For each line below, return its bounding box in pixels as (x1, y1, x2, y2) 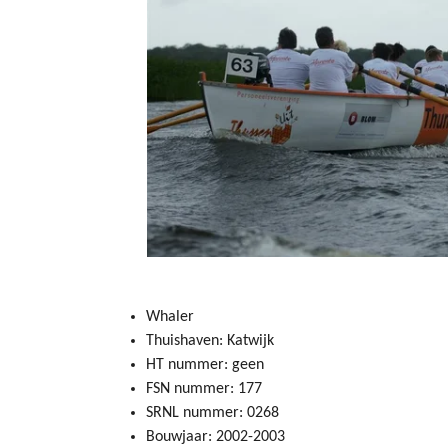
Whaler (146, 309, 194, 326)
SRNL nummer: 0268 (146, 405, 279, 422)
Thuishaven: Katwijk (146, 333, 274, 350)
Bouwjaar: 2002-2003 (146, 429, 285, 446)
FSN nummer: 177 (146, 381, 262, 398)
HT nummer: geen (146, 357, 264, 374)
